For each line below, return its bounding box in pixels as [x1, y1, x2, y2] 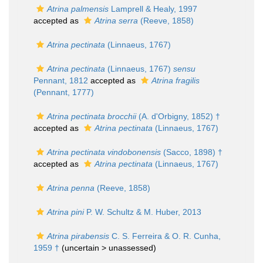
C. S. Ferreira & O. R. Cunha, [109, 231, 221, 241]
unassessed [109, 243, 153, 252]
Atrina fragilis [151, 76, 200, 85]
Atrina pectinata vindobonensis [47, 147, 161, 157]
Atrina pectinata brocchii [47, 112, 136, 121]
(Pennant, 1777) [33, 87, 94, 97]
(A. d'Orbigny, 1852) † [136, 112, 220, 121]
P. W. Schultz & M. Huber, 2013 [84, 207, 201, 217]
